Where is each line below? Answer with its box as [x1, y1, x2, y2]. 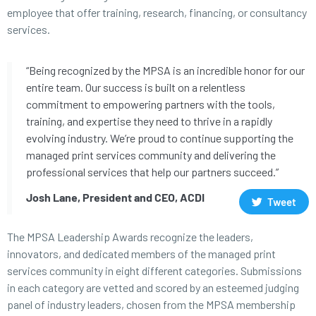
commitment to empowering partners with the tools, [26, 97, 275, 111]
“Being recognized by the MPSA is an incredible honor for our [26, 63, 305, 78]
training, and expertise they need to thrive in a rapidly [26, 114, 272, 128]
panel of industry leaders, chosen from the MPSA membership [7, 298, 296, 312]
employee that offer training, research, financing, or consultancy [7, 5, 307, 19]
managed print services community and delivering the [26, 148, 276, 162]
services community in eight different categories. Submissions [7, 264, 302, 278]
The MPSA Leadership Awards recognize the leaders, [7, 230, 253, 244]
